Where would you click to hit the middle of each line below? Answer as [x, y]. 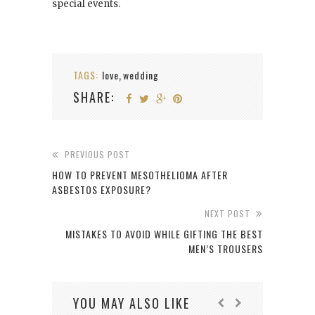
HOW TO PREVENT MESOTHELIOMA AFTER [140, 175]
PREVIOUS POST [97, 155]
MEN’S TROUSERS [226, 249]
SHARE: [94, 97]
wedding [141, 75]
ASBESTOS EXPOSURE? [102, 190]
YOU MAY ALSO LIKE [131, 303]
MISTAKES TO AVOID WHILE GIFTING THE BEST [164, 234]
